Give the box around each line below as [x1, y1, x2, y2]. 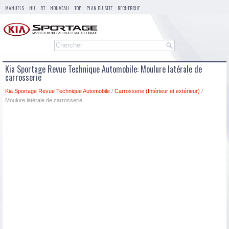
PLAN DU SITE [86, 4, 112, 12]
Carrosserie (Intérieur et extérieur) [114, 88, 200, 95]
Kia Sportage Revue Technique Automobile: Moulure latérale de [5, 63, 202, 76]
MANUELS [5, 4, 24, 12]
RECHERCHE [118, 4, 140, 12]
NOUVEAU [50, 4, 69, 12]
